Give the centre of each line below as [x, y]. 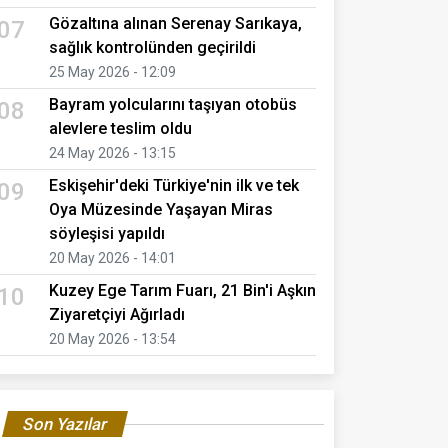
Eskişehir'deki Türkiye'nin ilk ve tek [174, 185]
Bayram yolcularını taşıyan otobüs [173, 104]
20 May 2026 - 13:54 [112, 338]
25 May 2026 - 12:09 [112, 71]
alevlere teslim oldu [120, 128]
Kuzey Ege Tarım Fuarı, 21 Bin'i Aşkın [182, 290]
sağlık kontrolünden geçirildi [152, 47]
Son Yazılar [65, 423]
